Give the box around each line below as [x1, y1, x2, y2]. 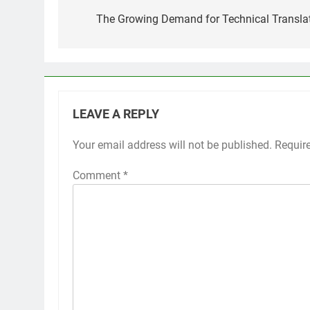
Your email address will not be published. [73, 138, 272, 152]
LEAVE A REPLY [73, 107, 159, 122]
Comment [73, 169, 123, 183]
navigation [71, 12, 149, 33]
